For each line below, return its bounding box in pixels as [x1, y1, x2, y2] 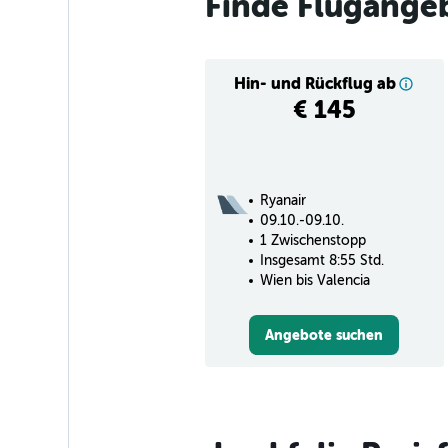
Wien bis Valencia [259, 272, 370, 288]
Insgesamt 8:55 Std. [259, 252, 384, 268]
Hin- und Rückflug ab [234, 73, 396, 93]
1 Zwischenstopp [259, 232, 366, 248]
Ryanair [259, 192, 306, 208]
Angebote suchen [265, 326, 383, 343]
